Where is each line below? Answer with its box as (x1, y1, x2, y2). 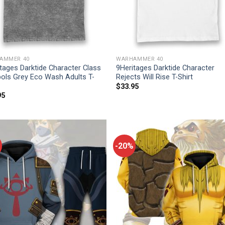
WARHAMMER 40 (116, 55, 163, 62)
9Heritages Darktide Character (116, 63, 215, 72)
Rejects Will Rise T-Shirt (116, 72, 193, 81)
